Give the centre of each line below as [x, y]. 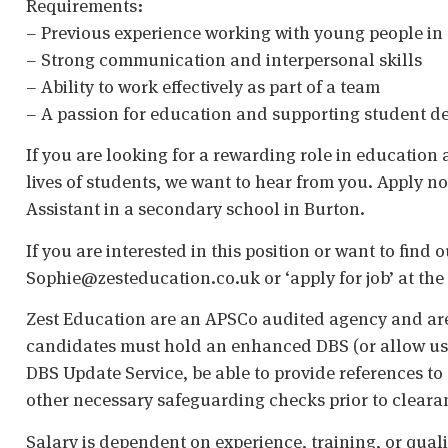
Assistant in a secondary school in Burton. [195, 209]
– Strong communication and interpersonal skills [224, 59]
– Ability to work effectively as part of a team [203, 86]
